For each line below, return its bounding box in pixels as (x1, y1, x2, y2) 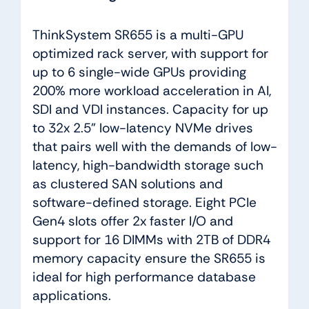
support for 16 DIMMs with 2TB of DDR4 (32, 230, 270, 248)
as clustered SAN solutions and (32, 175, 223, 192)
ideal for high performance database (32, 268, 256, 286)
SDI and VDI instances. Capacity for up (32, 100, 268, 118)
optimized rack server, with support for (32, 44, 268, 62)
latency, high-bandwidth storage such (32, 156, 263, 174)
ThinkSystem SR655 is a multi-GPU (32, 26, 243, 43)
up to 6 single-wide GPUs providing (32, 63, 246, 81)
